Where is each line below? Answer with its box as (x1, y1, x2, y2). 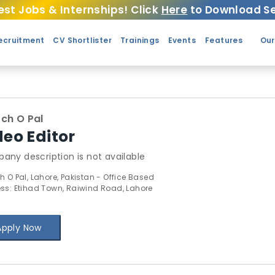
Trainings (120, 35, 160, 45)
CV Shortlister (53, 35, 112, 45)
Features (204, 35, 243, 45)
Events (168, 35, 196, 45)
